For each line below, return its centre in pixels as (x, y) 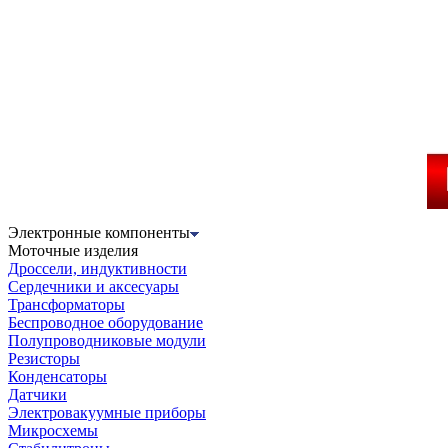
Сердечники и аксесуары (93, 287)
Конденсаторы (57, 377)
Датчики (37, 395)
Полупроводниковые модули (107, 341)
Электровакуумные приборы (107, 413)
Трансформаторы (66, 305)
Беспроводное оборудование (105, 323)
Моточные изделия (73, 251)
